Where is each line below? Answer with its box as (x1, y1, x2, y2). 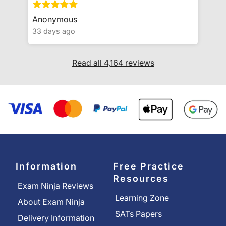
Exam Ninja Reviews (18, 181, 93, 191)
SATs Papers (115, 209, 162, 219)
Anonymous (32, 14, 77, 25)
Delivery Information (18, 213, 94, 223)
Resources (113, 173, 169, 184)
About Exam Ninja (18, 197, 85, 207)
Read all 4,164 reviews (72, 57, 154, 68)
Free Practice (113, 161, 184, 172)
